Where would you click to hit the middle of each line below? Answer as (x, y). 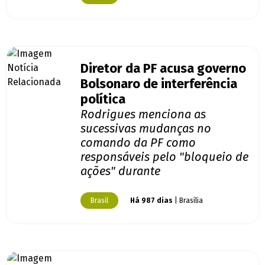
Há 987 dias (151, 201)
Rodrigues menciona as (143, 114)
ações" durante (120, 171)
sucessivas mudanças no (146, 129)
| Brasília (188, 201)
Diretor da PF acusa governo (163, 69)
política (103, 100)
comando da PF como (138, 143)
